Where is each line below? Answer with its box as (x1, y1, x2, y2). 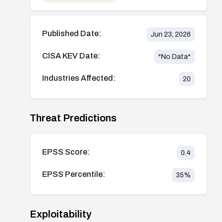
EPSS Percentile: (42, 169, 105, 178)
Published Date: (42, 29, 101, 38)
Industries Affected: (42, 73, 115, 82)
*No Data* (158, 53, 191, 60)
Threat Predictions (30, 112, 116, 123)
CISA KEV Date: (42, 51, 100, 60)
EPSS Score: (42, 147, 90, 156)
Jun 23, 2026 (150, 30, 191, 38)
